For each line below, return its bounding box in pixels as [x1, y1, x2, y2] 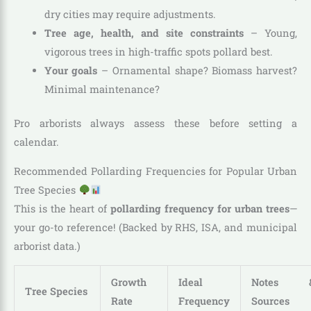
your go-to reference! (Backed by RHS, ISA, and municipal [14, 220, 297, 234]
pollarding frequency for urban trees [110, 201, 289, 215]
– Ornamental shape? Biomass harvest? [97, 64, 298, 78]
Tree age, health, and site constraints [44, 26, 244, 40]
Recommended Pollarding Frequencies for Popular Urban [14, 164, 297, 178]
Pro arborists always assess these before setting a [14, 117, 297, 131]
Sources [251, 294, 289, 308]
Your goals [44, 64, 98, 78]
